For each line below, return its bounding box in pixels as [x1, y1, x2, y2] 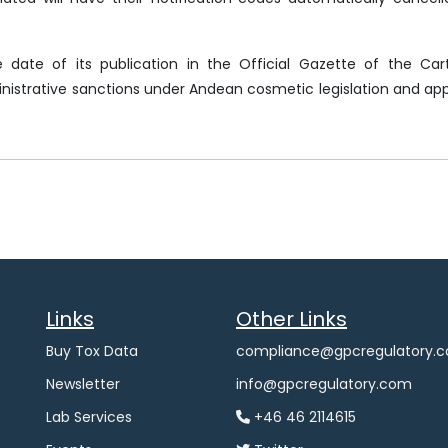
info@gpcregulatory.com [236, 374, 412, 394]
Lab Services [46, 407, 132, 427]
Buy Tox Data [46, 341, 138, 361]
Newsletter [46, 374, 120, 394]
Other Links [236, 305, 347, 333]
